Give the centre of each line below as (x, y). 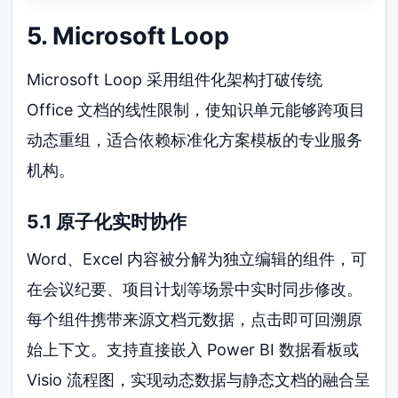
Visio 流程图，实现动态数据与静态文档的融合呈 (199, 379)
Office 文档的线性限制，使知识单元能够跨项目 (196, 109)
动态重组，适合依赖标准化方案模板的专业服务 (195, 139)
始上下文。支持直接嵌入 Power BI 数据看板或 (193, 349)
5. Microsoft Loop (128, 36)
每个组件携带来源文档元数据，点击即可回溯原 (195, 319)
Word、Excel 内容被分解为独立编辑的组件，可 (197, 259)
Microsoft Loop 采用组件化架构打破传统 (175, 79)
